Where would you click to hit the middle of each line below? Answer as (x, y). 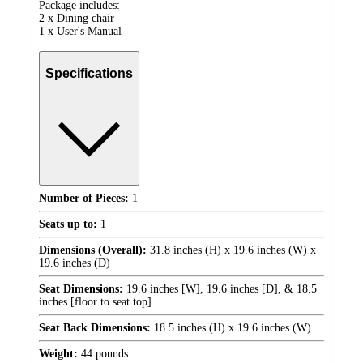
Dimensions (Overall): (93, 250)
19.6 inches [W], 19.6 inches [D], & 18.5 (220, 289)
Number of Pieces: (84, 199)
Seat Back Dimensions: (95, 328)
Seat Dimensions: (81, 289)
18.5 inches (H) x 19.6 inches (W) (231, 328)
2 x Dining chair (77, 19)
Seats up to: (68, 224)
